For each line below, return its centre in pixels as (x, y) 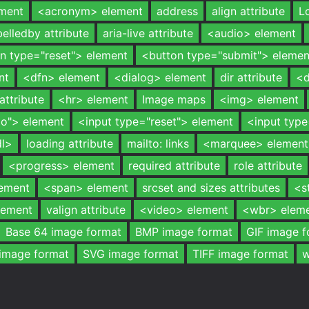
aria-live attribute (148, 33)
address (177, 11)
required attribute (174, 166)
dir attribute (251, 77)
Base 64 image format (63, 232)
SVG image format (131, 254)
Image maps (174, 99)
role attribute (268, 166)
